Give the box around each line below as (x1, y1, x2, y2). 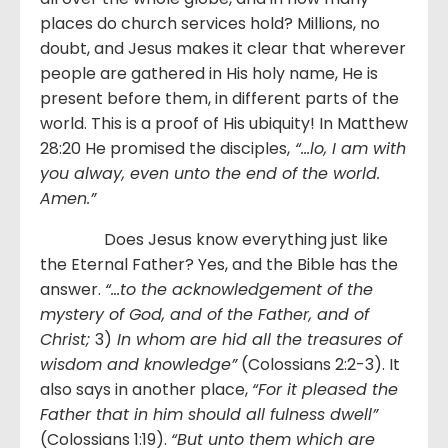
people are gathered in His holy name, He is (40, 61, 378, 85)
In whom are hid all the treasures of (112, 327, 402, 351)
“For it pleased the (252, 377, 398, 401)
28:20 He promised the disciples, (40, 136, 290, 160)
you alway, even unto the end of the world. (40, 161, 380, 185)
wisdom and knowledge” (40, 352, 237, 376)
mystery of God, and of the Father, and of (40, 302, 369, 326)
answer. (40, 277, 105, 301)
